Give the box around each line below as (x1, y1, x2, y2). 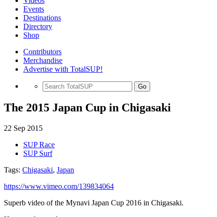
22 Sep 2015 (4, 124, 43, 132)
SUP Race (23, 140, 55, 149)
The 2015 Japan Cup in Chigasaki (4, 101, 171, 114)
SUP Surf (23, 149, 52, 157)
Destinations (23, 14, 61, 22)
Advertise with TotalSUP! (23, 65, 103, 73)
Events (23, 5, 44, 13)
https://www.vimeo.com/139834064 (4, 182, 114, 190)
